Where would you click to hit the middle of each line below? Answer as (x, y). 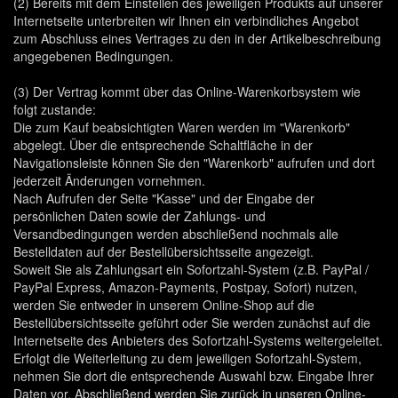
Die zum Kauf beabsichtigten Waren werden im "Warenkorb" (182, 127)
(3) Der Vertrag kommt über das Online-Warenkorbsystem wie (187, 92)
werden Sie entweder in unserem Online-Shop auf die (164, 305)
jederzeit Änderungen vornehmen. (109, 180)
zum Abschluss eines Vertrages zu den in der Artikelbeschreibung (197, 38)
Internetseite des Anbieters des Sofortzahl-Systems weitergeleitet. (198, 340)
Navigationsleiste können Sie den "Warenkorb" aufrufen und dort (194, 163)
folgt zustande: (55, 109)
